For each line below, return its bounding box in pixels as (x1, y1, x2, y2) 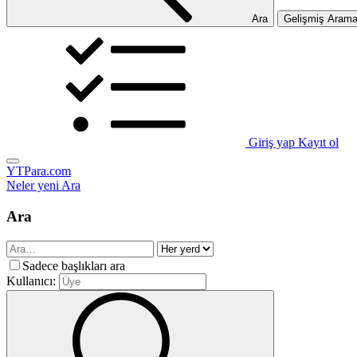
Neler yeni (6, 178, 59, 193)
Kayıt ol (298, 135, 339, 150)
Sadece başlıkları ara (22, 258, 125, 273)
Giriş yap (249, 135, 295, 150)
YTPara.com (6, 164, 71, 178)
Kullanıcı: (6, 273, 56, 288)
